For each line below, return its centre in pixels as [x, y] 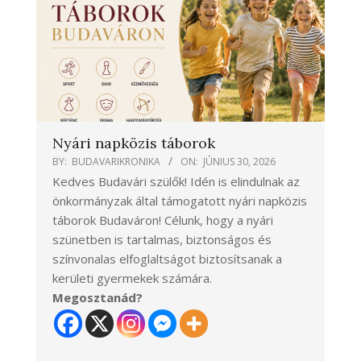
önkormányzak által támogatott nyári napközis [180, 200]
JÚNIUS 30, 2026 [239, 161]
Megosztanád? [98, 297]
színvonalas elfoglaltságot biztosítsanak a [167, 258]
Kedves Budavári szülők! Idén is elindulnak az [176, 181]
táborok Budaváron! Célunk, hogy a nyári [163, 220]
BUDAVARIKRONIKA [116, 161]
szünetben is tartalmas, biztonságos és [162, 239]
